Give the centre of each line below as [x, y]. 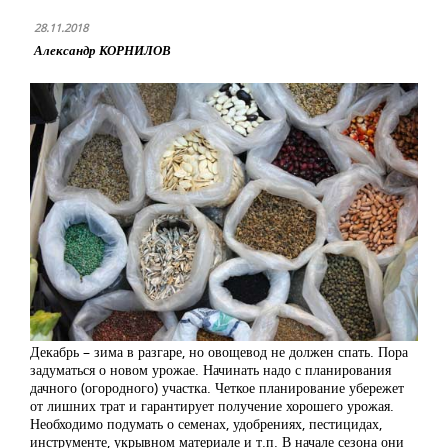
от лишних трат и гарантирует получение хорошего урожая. [212, 406]
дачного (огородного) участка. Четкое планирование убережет [217, 388]
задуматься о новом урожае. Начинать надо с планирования [210, 370]
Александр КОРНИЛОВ [102, 50]
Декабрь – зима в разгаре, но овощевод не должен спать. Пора [219, 352]
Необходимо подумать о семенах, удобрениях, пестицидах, [206, 424]
